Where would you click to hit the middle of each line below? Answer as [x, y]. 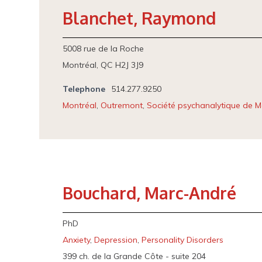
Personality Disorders [183, 240]
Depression [116, 240]
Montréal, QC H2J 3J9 [103, 65]
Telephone [84, 89]
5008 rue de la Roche [104, 49]
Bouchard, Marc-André [150, 193]
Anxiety [77, 240]
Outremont [122, 105]
